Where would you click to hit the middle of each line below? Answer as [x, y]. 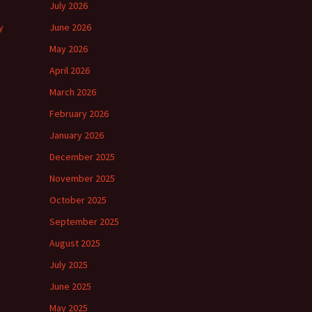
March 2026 [73, 92]
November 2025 [82, 178]
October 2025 [78, 200]
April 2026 [70, 70]
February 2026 [79, 114]
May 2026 [69, 49]
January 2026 [77, 135]
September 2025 [84, 221]
